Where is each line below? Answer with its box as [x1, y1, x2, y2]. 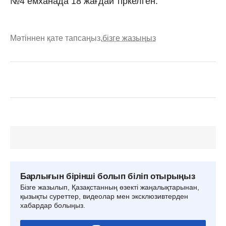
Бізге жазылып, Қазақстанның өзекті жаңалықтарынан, [20, 183, 199, 191]
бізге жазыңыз [102, 33, 156, 42]
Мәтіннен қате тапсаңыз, [10, 33, 102, 42]
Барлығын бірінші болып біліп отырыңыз [20, 171, 195, 181]
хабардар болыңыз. [20, 201, 85, 209]
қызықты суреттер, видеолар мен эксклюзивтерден [20, 192, 188, 200]
